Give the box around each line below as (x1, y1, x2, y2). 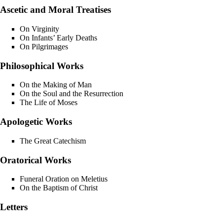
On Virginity (20, 24, 59, 33)
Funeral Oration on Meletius (20, 175, 108, 184)
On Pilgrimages (20, 42, 68, 51)
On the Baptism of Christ (20, 184, 98, 192)
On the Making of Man (20, 80, 92, 89)
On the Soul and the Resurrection (20, 89, 123, 98)
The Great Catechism (20, 136, 86, 145)
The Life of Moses (20, 98, 77, 107)
